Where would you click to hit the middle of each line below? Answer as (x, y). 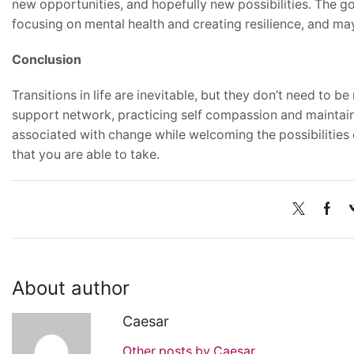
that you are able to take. (86, 155)
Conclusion (47, 60)
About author (71, 288)
